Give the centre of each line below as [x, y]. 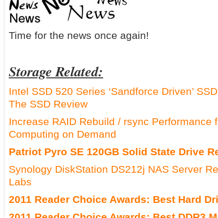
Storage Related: [56, 71]
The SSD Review [48, 104]
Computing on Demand [63, 134]
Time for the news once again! [79, 35]
